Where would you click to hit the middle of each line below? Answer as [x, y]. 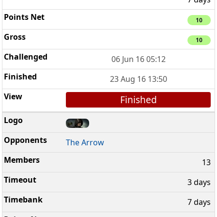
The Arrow [85, 142]
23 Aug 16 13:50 [138, 79]
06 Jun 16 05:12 [138, 59]
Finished [138, 100]
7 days [199, 202]
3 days [199, 182]
